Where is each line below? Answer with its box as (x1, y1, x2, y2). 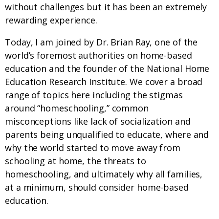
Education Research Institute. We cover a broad (5, 76, 203, 88)
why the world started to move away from (5, 142, 181, 154)
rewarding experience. (5, 14, 97, 26)
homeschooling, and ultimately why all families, (5, 168, 203, 180)
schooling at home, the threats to (5, 155, 146, 167)
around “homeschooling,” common (5, 102, 149, 114)
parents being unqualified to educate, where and (5, 129, 209, 141)
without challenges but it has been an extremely (5, 1, 207, 13)
